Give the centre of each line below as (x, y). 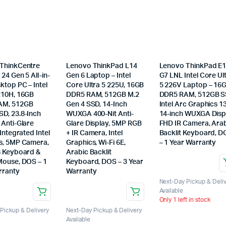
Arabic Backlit (89, 153)
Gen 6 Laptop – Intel (98, 76)
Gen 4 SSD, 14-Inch (97, 105)
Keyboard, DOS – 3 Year (105, 162)
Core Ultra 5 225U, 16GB (105, 86)
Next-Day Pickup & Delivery (104, 211)
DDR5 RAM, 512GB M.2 (103, 95)
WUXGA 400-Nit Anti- (100, 114)
